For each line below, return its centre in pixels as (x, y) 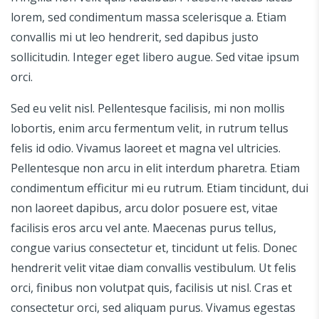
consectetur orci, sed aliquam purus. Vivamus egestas (153, 307)
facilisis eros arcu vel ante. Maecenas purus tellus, (143, 228)
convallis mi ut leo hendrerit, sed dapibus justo (135, 37)
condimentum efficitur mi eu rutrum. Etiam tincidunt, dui (159, 188)
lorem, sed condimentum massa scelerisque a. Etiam (148, 17)
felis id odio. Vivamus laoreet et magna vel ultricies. (146, 148)
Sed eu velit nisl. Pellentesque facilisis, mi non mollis (148, 108)
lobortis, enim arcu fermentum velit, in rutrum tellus (150, 128)
